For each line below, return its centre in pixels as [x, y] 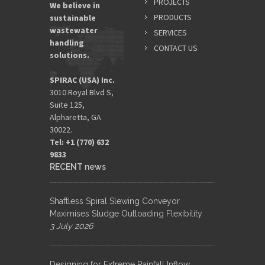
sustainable [73, 17]
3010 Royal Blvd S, [82, 92]
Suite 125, [67, 104]
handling [67, 42]
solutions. [70, 55]
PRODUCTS [173, 17]
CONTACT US [176, 48]
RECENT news [78, 167]
